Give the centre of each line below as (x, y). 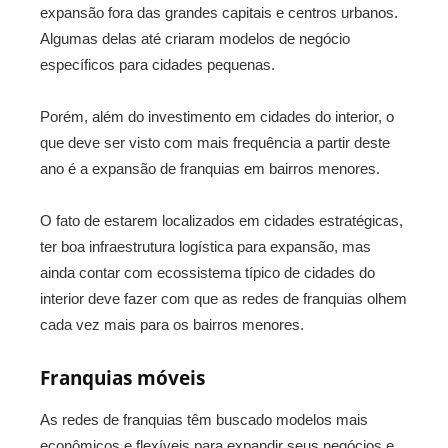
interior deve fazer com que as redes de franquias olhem (223, 299)
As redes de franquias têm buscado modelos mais (204, 420)
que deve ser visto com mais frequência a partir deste (215, 143)
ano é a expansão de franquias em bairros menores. (210, 169)
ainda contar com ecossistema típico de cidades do (207, 273)
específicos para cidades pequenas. (157, 65)
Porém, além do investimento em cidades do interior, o (217, 117)
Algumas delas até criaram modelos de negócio (195, 39)
